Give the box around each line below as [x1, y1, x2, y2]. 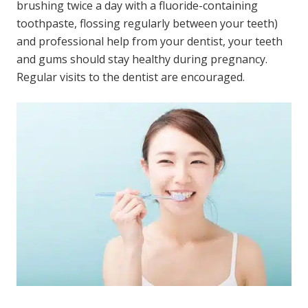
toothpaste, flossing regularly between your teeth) [16, 15, 278, 31]
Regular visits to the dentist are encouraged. [16, 69, 245, 85]
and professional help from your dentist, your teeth [16, 33, 283, 49]
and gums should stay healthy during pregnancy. [16, 51, 267, 67]
